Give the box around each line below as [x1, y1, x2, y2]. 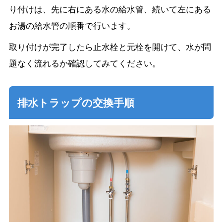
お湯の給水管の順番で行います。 [8, 19, 135, 31]
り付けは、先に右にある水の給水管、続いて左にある [8, 2, 211, 15]
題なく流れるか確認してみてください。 [8, 56, 161, 69]
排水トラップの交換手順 [17, 95, 134, 110]
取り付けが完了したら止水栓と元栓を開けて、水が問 [8, 40, 211, 53]
